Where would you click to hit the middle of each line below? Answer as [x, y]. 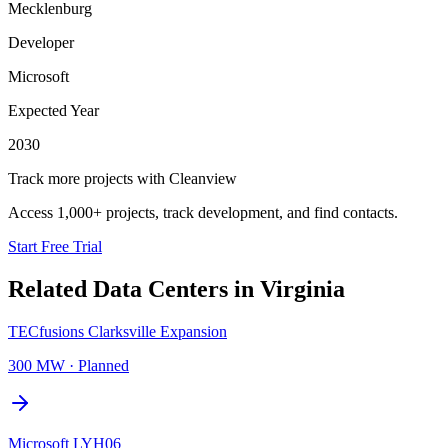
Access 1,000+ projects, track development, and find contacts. [203, 212]
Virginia [302, 288]
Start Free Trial [55, 246]
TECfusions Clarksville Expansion [117, 331]
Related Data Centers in [134, 288]
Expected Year [53, 110]
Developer [41, 42]
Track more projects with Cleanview [122, 178]
